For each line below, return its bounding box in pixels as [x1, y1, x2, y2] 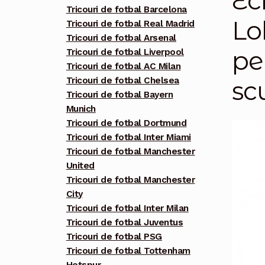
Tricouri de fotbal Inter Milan [66, 203, 189, 214]
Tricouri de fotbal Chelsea [66, 75, 179, 86]
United [66, 160, 95, 172]
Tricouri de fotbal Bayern [66, 89, 173, 101]
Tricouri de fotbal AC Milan [66, 61, 181, 72]
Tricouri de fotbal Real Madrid [66, 18, 195, 30]
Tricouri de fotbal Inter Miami [66, 132, 191, 143]
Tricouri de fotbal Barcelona [66, 4, 187, 15]
